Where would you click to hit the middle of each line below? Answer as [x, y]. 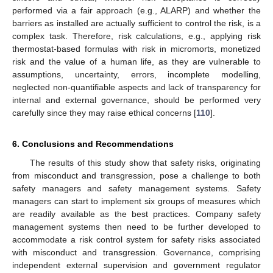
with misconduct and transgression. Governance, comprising [136, 253]
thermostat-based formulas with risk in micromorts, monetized [136, 49]
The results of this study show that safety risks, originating [145, 163]
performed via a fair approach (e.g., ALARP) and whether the [136, 11]
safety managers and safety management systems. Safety [136, 189]
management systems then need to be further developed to [136, 227]
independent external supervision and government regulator [136, 265]
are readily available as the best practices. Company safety [136, 214]
